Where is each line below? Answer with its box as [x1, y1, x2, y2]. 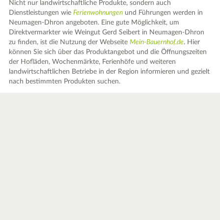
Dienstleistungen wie [9, 9, 74, 16]
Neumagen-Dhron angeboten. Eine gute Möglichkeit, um [9, 19, 180, 26]
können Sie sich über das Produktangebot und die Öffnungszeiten [9, 49, 207, 55]
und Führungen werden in [123, 9, 203, 16]
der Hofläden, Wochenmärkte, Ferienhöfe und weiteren [9, 58, 176, 65]
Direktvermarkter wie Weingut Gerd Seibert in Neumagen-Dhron [9, 29, 205, 36]
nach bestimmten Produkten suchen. [9, 78, 121, 85]
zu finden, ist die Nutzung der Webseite [9, 39, 130, 46]
